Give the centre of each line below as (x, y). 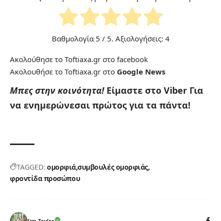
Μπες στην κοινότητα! (58, 91)
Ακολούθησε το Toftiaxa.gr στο (63, 59)
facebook (132, 59)
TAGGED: (31, 167)
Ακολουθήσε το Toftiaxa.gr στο (63, 72)
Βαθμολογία (74, 39)
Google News (141, 72)
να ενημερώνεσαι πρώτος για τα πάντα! (100, 105)
